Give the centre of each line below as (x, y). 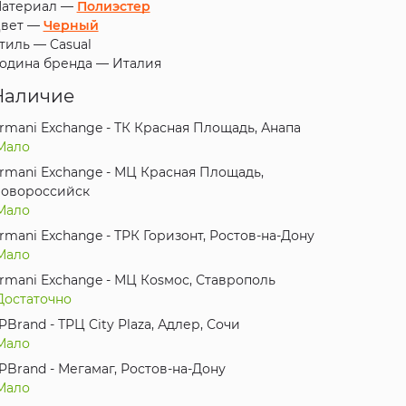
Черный (71, 26)
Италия (136, 64)
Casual (70, 45)
